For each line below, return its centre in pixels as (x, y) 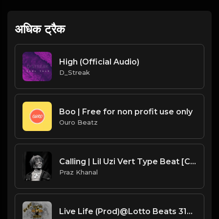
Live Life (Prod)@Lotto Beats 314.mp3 (190, 211)
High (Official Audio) (99, 62)
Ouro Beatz (78, 122)
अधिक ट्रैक (40, 29)
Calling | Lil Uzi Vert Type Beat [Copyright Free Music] (193, 161)
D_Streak (75, 72)
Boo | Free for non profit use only (126, 111)
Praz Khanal (78, 172)
